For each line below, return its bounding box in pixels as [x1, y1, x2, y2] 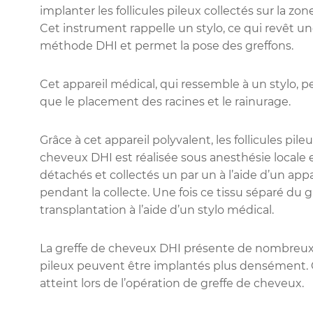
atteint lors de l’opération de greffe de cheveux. [40, 277, 304, 291]
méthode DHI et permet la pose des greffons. [40, 39, 293, 53]
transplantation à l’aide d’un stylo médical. [40, 203, 274, 217]
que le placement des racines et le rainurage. [40, 95, 291, 109]
